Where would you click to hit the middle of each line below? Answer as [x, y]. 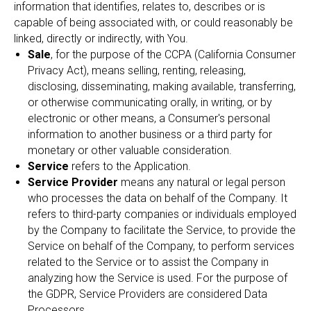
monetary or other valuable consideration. [130, 150]
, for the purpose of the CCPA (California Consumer [173, 54]
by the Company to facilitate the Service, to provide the [162, 230]
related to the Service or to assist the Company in [148, 262]
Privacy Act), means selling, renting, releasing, [137, 70]
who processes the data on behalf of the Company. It [158, 198]
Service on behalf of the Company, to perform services [161, 246]
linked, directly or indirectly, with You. [101, 39]
